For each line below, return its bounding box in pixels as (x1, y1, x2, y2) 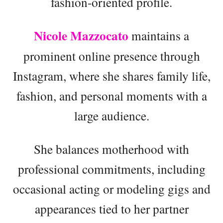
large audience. (74, 107, 149, 124)
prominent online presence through (23, 47, 200, 65)
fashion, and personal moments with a (16, 87, 207, 105)
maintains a (128, 27, 189, 44)
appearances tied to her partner (34, 200, 189, 218)
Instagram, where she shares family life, (12, 67, 211, 85)
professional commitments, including (17, 160, 206, 178)
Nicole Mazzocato (34, 26, 128, 45)
